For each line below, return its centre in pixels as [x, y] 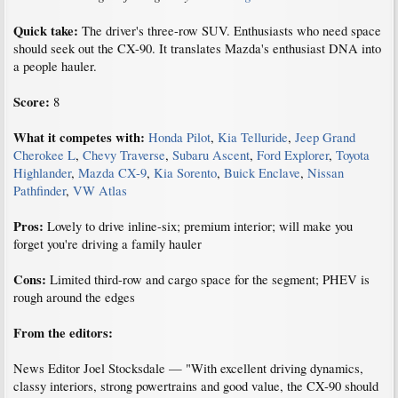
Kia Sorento [185, 173]
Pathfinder [40, 191]
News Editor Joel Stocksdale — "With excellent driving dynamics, [188, 369]
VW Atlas [100, 191]
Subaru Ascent [211, 155]
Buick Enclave [262, 173]
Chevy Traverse [124, 155]
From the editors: [63, 333]
